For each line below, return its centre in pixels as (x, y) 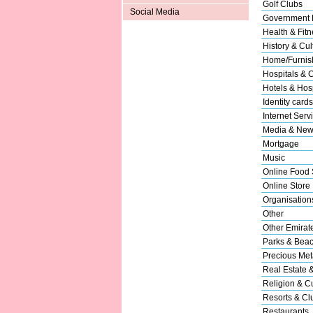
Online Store (286, 185)
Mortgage (281, 144)
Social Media (154, 12)
